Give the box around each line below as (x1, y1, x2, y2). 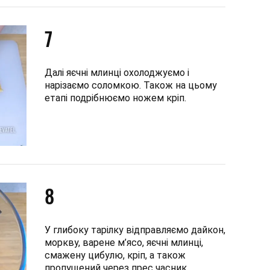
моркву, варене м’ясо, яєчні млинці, (45, 236, 203, 248)
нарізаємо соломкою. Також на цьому (45, 79, 217, 91)
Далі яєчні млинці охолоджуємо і (45, 66, 189, 78)
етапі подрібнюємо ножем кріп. (45, 92, 186, 104)
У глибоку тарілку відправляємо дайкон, (45, 224, 225, 236)
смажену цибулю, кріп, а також (45, 249, 186, 261)
